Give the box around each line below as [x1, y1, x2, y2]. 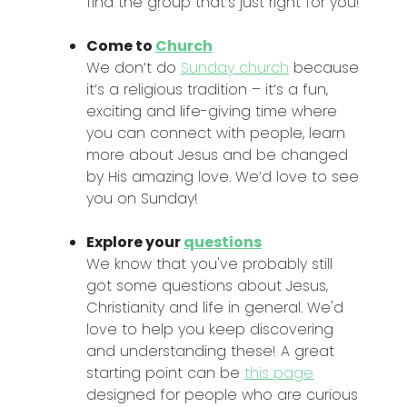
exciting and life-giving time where [86, 101, 337, 123]
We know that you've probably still [86, 253, 333, 275]
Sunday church [181, 57, 289, 79]
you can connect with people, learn [86, 123, 345, 144]
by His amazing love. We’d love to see [86, 166, 359, 188]
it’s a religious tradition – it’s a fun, [86, 79, 328, 101]
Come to [86, 35, 155, 57]
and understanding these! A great [86, 341, 334, 362]
